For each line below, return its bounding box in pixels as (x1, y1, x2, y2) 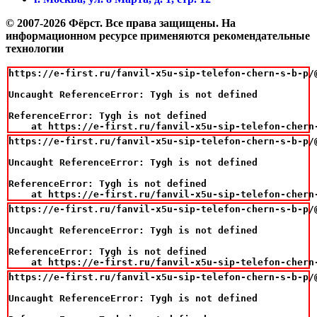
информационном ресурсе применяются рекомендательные (6, 29, 310, 42)
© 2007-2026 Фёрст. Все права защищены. (6, 16, 221, 29)
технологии (6, 42, 64, 54)
